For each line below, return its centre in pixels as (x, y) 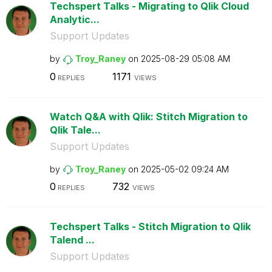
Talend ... (72, 240)
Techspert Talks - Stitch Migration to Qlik (150, 226)
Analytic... (74, 19)
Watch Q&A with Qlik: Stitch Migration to (148, 116)
